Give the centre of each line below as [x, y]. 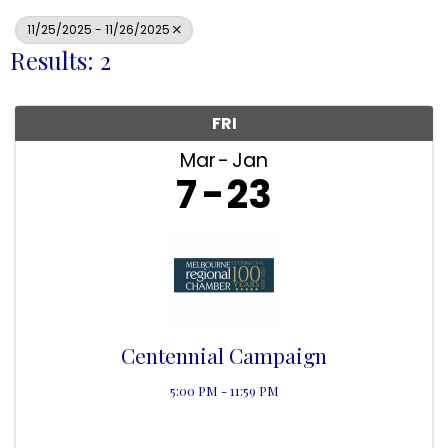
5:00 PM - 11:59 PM [224, 390]
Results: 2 [60, 59]
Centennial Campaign [224, 354]
